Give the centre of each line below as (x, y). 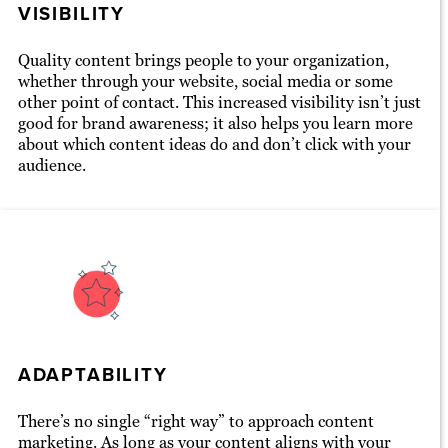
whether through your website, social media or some (205, 82)
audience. (51, 166)
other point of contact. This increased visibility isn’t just (219, 103)
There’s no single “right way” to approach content (195, 421)
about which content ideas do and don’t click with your (214, 145)
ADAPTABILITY (92, 374)
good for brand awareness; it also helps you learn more (215, 124)
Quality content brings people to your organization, (203, 61)
